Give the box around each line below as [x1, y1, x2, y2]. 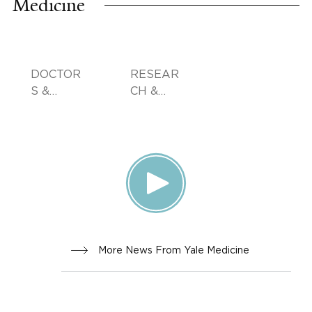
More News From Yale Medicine [98, 244, 250, 255]
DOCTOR [31, 67, 81, 80]
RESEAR [130, 67, 179, 80]
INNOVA [130, 100, 175, 114]
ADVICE [31, 100, 75, 114]
